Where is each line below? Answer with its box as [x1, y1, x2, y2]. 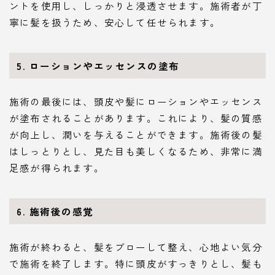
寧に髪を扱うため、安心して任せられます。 [9, 15, 220, 29]
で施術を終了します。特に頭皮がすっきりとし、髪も [9, 256, 263, 270]
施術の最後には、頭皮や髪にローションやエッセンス [9, 94, 263, 108]
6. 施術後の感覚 [17, 204, 94, 218]
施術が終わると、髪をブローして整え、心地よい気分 [9, 239, 263, 254]
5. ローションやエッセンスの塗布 [17, 59, 180, 73]
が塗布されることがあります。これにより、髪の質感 [9, 110, 263, 125]
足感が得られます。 [9, 160, 104, 174]
